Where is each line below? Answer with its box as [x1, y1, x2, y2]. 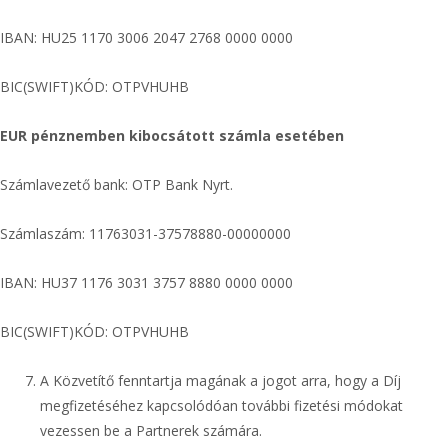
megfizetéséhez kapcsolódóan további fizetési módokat [40, 396, 403, 415]
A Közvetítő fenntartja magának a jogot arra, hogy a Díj [40, 371, 401, 390]
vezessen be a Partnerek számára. [40, 421, 262, 440]
